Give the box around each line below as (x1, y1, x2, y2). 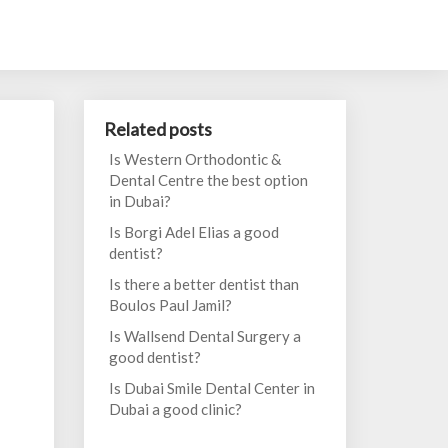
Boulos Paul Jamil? (108, 296, 232, 314)
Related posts (103, 118, 212, 140)
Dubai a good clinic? (108, 400, 242, 418)
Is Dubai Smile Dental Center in (108, 379, 315, 397)
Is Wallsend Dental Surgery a (108, 327, 301, 345)
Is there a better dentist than (108, 275, 299, 293)
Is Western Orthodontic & (108, 150, 281, 168)
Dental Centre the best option (108, 171, 308, 189)
